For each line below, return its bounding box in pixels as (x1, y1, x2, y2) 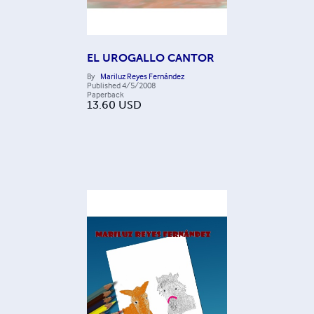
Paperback (87, 89, 124, 100)
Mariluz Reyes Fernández (100, 71, 184, 82)
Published (87, 80, 121, 91)
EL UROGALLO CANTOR (87, 51, 214, 65)
